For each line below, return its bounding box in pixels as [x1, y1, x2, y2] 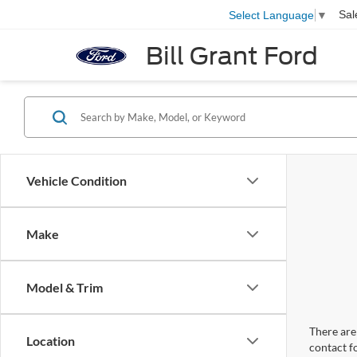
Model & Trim [26, 280, 103, 295]
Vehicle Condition [26, 173, 127, 188]
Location [26, 333, 75, 348]
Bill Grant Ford [146, 41, 318, 70]
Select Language [229, 8, 314, 22]
